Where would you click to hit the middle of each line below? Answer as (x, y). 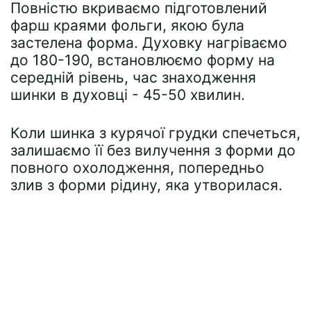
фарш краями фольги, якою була (127, 25)
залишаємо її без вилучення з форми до (153, 150)
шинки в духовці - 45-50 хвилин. (128, 95)
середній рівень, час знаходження (133, 77)
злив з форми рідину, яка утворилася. (146, 185)
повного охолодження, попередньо (137, 168)
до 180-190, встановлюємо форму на (143, 60)
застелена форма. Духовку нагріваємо (149, 43)
